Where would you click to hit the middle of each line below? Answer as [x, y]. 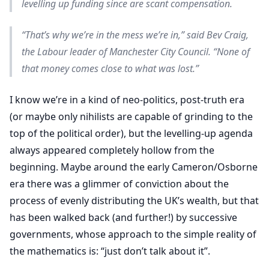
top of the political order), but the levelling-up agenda [131, 133]
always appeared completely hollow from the [112, 150]
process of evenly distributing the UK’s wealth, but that [134, 201]
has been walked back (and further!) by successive [123, 217]
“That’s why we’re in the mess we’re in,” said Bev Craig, [135, 35]
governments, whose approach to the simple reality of [133, 234]
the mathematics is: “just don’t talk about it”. [110, 251]
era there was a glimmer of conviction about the [119, 184]
